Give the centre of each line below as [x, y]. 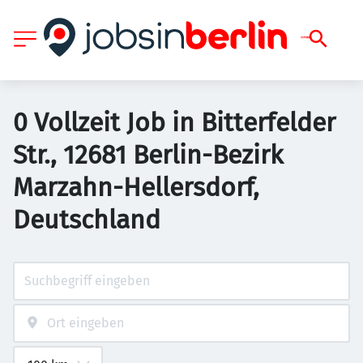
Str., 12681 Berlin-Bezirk [148, 155]
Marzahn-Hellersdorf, [136, 187]
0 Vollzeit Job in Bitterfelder [174, 122]
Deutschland [87, 220]
